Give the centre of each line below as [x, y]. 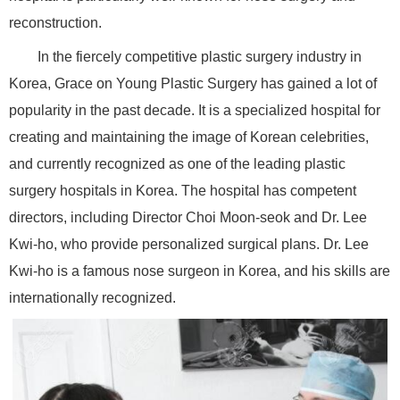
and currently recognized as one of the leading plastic [177, 164]
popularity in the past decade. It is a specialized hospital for [195, 111]
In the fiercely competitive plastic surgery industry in [200, 57]
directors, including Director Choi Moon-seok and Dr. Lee [188, 218]
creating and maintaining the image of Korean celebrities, [189, 137]
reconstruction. [55, 23]
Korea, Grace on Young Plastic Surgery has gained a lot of [193, 84]
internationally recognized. [92, 298]
